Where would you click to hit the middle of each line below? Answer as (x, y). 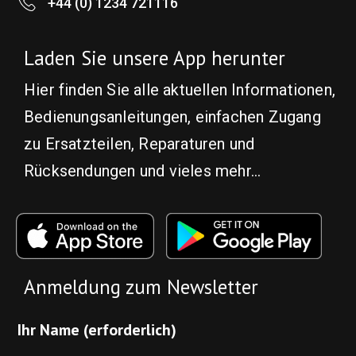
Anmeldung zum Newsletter (141, 286)
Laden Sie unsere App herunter (155, 58)
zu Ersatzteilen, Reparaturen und (139, 143)
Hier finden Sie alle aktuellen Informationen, (180, 89)
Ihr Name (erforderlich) (97, 329)
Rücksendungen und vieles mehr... (143, 170)
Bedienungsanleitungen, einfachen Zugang (172, 116)
